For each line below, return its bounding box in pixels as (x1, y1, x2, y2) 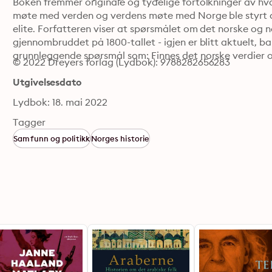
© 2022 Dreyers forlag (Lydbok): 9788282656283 (13, 56, 231, 68)
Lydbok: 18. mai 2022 (13, 96, 107, 108)
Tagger (13, 116, 46, 128)
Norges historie (90, 134, 150, 143)
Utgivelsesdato (13, 76, 81, 88)
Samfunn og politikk (13, 134, 90, 143)
